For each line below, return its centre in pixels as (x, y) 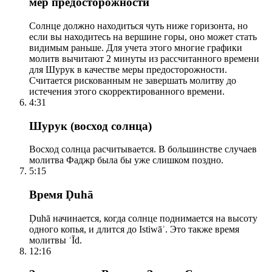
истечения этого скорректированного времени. (127, 91)
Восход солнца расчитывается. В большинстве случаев (143, 149)
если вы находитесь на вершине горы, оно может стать (143, 36)
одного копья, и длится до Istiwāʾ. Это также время (134, 229)
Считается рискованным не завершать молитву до (133, 80)
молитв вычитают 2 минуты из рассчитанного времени (144, 58)
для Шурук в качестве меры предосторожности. (128, 69)
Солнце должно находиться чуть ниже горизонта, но (138, 25)
